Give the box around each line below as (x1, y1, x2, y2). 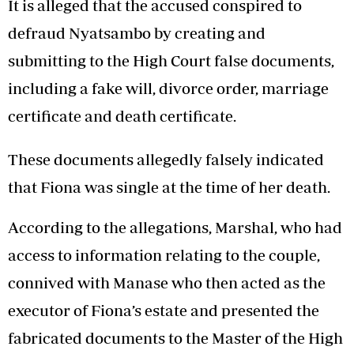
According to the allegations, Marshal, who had (8, 218, 342, 237)
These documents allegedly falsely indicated (8, 150, 324, 169)
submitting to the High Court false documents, (8, 51, 334, 70)
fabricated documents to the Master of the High (8, 329, 343, 348)
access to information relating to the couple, (8, 246, 320, 265)
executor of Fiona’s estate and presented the (8, 301, 319, 320)
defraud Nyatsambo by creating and (8, 24, 265, 43)
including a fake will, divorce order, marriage (8, 79, 329, 98)
